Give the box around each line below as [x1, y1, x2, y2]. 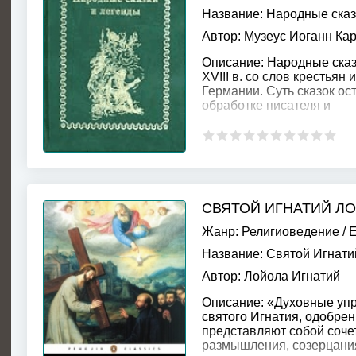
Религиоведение [242, 225, 339, 238]
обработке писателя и [202, 99, 331, 112]
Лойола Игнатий [244, 269, 340, 283]
